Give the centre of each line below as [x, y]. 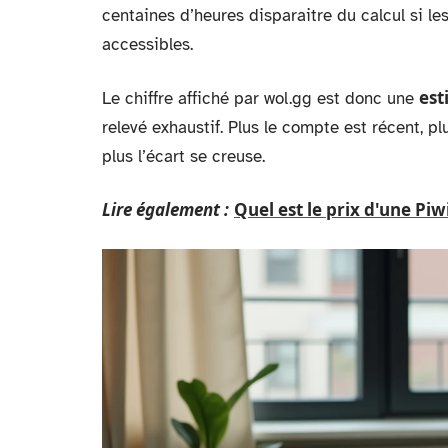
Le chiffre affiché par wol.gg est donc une [260, 98]
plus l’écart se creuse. [183, 156]
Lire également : [165, 209]
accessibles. [147, 44]
